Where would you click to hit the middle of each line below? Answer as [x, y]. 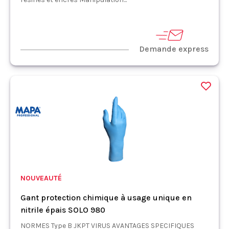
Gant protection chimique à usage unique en [106, 197]
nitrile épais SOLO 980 [63, 210]
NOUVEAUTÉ [41, 178]
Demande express [174, 49]
